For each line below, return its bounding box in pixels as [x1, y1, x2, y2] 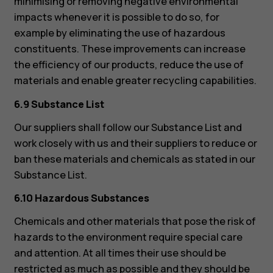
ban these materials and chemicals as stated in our [13, 152, 255, 166]
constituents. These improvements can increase [13, 42, 246, 56]
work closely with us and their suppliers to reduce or [13, 136, 257, 150]
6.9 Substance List [13, 97, 104, 111]
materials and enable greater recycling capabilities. [13, 74, 257, 88]
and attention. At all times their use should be [13, 246, 226, 260]
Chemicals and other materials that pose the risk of [13, 214, 256, 229]
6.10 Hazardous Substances [13, 191, 149, 205]
